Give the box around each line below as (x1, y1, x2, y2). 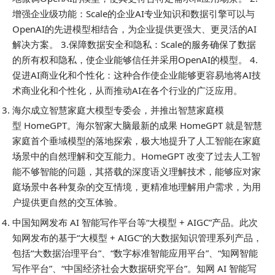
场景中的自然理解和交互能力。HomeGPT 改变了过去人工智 (12, 150, 260, 163)
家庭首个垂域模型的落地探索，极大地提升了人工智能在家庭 (12, 134, 261, 147)
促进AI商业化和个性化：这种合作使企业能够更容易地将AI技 (12, 68, 261, 81)
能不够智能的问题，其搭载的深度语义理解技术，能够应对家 (12, 165, 261, 178)
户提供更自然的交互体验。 (12, 196, 123, 209)
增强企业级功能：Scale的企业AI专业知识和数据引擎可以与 (12, 7, 255, 20)
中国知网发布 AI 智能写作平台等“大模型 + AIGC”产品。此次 (12, 215, 258, 228)
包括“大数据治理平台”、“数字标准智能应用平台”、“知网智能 (12, 246, 258, 259)
